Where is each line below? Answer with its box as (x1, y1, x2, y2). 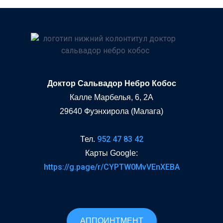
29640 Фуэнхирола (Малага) (60, 107, 163, 115)
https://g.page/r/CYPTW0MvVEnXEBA (43, 162, 180, 172)
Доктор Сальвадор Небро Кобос (47, 79, 176, 88)
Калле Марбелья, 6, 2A (70, 93, 153, 102)
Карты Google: (85, 148, 138, 157)
